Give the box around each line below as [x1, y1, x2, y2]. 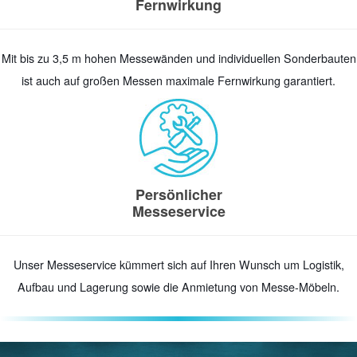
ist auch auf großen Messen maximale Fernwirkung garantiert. [22, 73, 335, 89]
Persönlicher [135, 184, 222, 206]
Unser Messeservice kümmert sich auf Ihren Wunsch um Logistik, [13, 257, 344, 273]
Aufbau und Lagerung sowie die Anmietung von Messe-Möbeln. [18, 279, 339, 296]
